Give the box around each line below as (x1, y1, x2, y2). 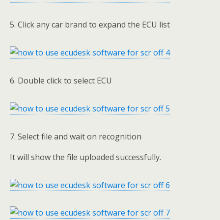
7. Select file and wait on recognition (10, 131, 141, 142)
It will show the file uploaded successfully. (10, 151, 161, 163)
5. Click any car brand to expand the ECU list (10, 19, 170, 30)
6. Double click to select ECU (10, 75, 112, 86)
